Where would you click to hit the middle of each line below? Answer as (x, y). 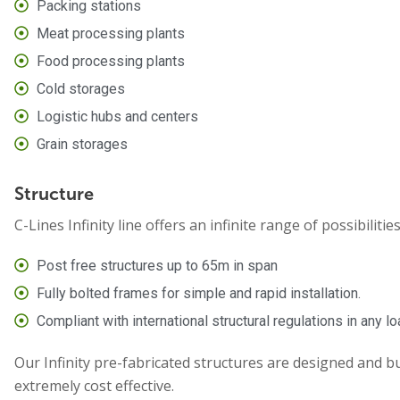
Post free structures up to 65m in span (157, 265)
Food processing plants (111, 61)
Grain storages (82, 144)
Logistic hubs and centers (117, 116)
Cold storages (81, 88)
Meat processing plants (111, 33)
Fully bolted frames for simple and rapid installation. (199, 293)
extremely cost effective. (94, 385)
